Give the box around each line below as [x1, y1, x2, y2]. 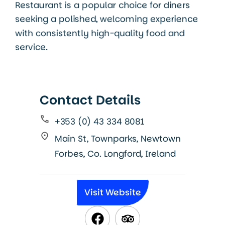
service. [15, 41, 48, 54]
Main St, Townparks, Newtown [55, 133, 181, 145]
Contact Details [40, 91, 141, 109]
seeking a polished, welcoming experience [15, 13, 198, 26]
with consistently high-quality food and [15, 27, 185, 40]
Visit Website [84, 186, 141, 199]
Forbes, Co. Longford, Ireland [55, 148, 176, 160]
